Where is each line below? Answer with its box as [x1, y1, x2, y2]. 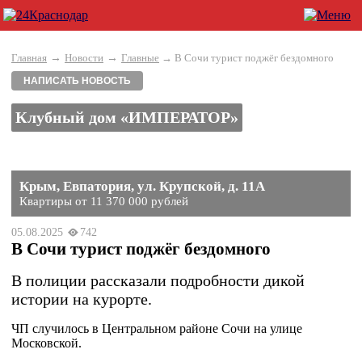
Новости [65, 52, 103, 64]
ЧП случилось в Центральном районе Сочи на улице [11, 322, 302, 335]
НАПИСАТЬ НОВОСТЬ [23, 75, 131, 86]
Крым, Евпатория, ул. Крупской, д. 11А [19, 179, 265, 194]
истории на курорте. [11, 290, 152, 308]
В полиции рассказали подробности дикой [11, 271, 305, 289]
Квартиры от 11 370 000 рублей [19, 195, 188, 208]
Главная [11, 52, 47, 64]
